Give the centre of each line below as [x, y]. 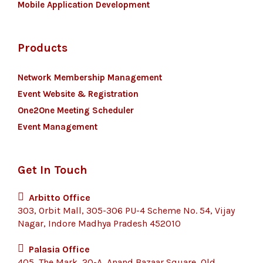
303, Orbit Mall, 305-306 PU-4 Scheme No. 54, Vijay [126, 210]
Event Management [58, 127]
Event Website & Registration [78, 94]
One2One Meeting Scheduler [76, 110]
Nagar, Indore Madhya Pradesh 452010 [99, 223]
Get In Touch [53, 170]
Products [43, 48]
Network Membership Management [90, 77]
